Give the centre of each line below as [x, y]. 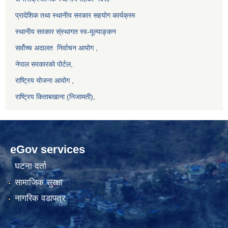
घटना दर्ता [30, 166]
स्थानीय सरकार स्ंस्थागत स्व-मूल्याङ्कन [66, 31]
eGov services [48, 149]
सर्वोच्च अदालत [34, 48]
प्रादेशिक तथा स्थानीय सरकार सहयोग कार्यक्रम [75, 15]
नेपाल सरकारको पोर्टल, [44, 64]
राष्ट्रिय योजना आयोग [42, 80]
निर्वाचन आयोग [75, 48]
